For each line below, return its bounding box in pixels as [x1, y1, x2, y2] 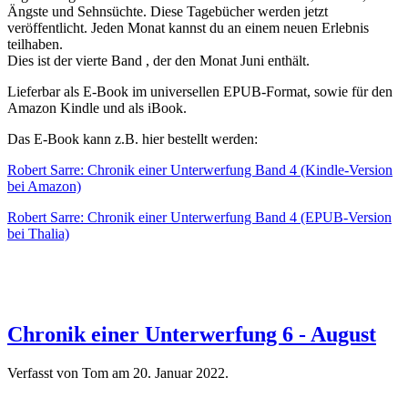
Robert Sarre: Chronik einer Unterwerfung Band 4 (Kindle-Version [7, 161, 393, 178]
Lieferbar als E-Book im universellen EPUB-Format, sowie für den [7, 83, 393, 99]
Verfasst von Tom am [7, 364, 133, 381]
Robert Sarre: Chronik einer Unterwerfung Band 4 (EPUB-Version [7, 209, 392, 225]
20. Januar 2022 [133, 364, 225, 381]
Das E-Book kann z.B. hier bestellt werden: [7, 130, 258, 147]
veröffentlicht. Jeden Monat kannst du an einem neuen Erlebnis [7, 19, 369, 36]
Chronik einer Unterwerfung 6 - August [7, 321, 376, 346]
